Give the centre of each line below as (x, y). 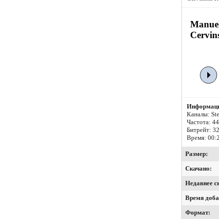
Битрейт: (200, 130)
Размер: (197, 154)
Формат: (198, 213)
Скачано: (198, 169)
